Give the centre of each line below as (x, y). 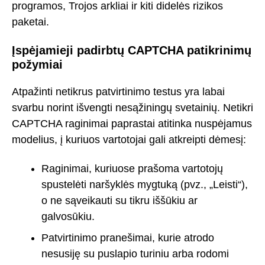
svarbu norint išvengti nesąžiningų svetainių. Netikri (132, 108)
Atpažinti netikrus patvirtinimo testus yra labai (118, 92)
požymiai (37, 64)
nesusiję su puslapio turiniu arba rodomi (135, 253)
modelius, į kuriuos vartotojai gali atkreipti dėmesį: (129, 140)
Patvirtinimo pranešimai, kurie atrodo (128, 237)
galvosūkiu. (68, 216)
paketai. (30, 22)
